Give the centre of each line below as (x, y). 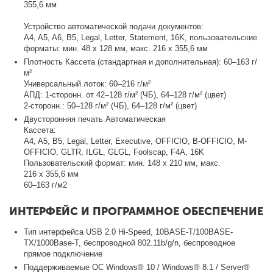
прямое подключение (63, 253)
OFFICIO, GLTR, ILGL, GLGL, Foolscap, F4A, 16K (114, 152)
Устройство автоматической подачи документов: (114, 26)
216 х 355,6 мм (51, 174)
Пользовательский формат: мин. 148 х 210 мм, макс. (122, 163)
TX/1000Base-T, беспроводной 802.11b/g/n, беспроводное (130, 243)
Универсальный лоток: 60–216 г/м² (87, 83)
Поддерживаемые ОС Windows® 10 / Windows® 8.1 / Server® (137, 267)
